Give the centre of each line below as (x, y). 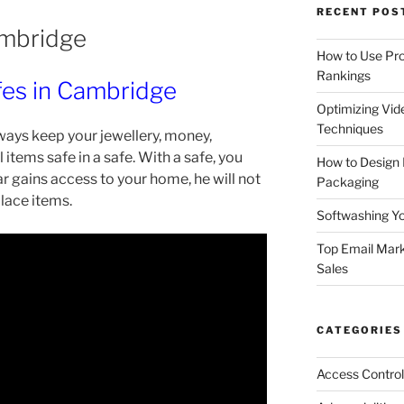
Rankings (343, 75)
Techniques (349, 129)
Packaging (347, 182)
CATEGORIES (359, 330)
